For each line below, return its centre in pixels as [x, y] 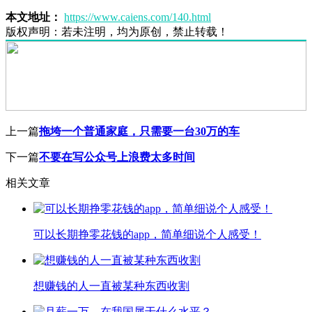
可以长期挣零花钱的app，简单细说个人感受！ [147, 234]
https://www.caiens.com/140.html [138, 17]
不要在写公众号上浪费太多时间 [117, 157]
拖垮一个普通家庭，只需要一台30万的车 [139, 131]
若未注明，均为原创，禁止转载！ [145, 31]
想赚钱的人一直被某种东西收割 [111, 286]
